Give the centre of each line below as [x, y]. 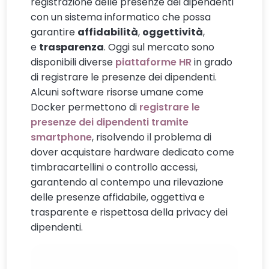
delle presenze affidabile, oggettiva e [118, 197]
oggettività [173, 32]
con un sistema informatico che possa [121, 17]
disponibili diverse [73, 62]
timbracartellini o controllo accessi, [114, 167]
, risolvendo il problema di [152, 137]
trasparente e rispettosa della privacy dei [129, 212]
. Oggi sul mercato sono [159, 47]
